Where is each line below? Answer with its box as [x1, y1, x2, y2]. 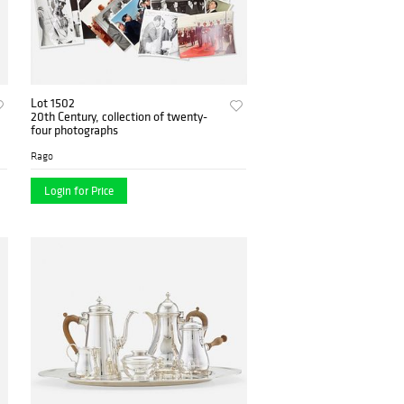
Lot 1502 [31, 95, 76, 112]
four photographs [31, 122, 119, 139]
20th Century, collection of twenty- [31, 108, 208, 125]
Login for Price [44, 183, 115, 199]
